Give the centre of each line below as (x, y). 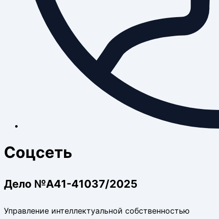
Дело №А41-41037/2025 (71, 184)
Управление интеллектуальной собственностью (97, 210)
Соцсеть (38, 153)
